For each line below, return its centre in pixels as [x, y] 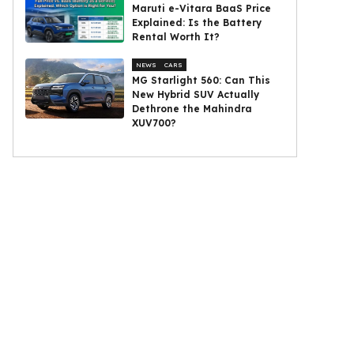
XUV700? [154, 123]
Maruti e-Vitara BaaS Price [202, 8]
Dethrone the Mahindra [192, 109]
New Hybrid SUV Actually [196, 94]
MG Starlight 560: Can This [201, 80]
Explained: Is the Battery [197, 23]
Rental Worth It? [176, 37]
